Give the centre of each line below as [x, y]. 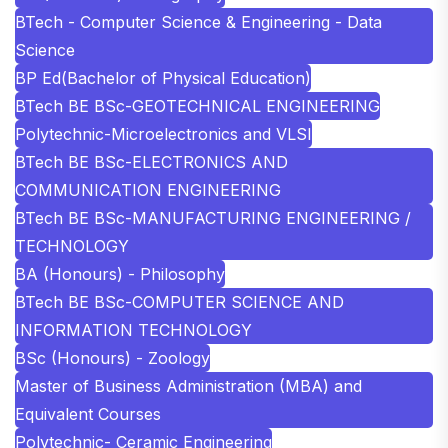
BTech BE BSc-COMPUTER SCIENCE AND [179, 301]
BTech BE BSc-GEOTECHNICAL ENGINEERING [197, 105]
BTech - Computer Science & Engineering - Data [198, 21]
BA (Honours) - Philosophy [120, 273]
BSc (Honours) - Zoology [112, 357]
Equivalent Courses [88, 413]
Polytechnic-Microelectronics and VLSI [163, 133]
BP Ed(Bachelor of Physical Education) [163, 77]
